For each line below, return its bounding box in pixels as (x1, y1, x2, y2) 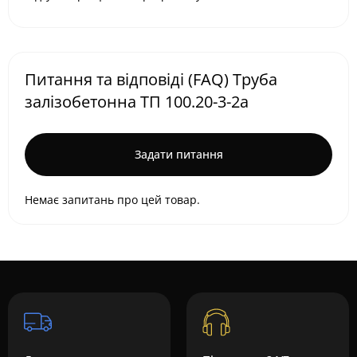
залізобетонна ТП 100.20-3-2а (25, 91, 249, 112)
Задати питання (134, 147, 223, 162)
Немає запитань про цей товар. (25, 192, 200, 207)
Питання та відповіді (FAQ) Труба (25, 69, 277, 90)
